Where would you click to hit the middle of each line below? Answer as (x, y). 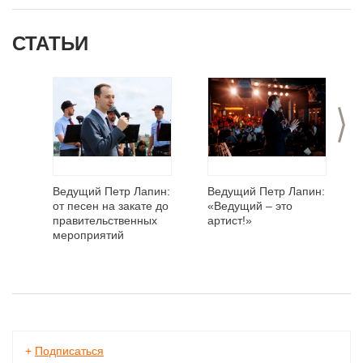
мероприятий (88, 235)
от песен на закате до (111, 206)
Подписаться (69, 351)
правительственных (105, 220)
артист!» (230, 220)
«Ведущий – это (250, 206)
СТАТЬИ (50, 43)
